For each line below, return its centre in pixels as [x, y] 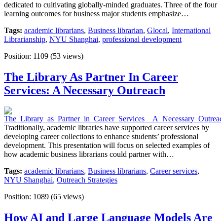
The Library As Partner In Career [91, 77]
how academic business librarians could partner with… [89, 154]
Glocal [157, 30]
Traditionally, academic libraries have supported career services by [107, 128]
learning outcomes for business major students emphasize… [96, 13]
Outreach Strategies [87, 180]
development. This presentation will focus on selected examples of [107, 146]
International [191, 30]
